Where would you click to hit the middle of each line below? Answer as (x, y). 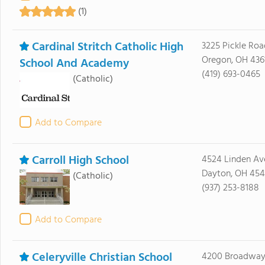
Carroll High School (80, 161)
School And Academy (74, 64)
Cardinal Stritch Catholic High (107, 47)
